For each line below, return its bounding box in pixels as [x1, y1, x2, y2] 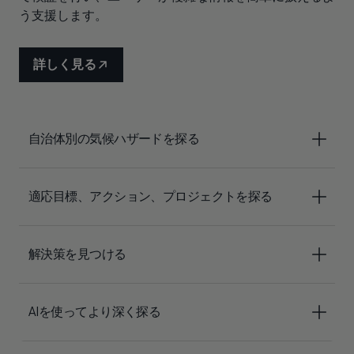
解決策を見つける [28, 247, 126, 262]
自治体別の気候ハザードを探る [28, 131, 200, 146]
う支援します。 [19, 8, 107, 23]
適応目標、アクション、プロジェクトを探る [28, 189, 273, 204]
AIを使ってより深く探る [28, 304, 161, 319]
